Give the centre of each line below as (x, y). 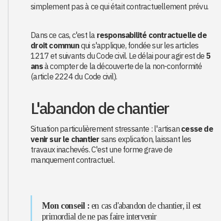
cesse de (197, 129)
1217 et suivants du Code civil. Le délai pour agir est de (118, 56)
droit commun (55, 45)
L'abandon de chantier (100, 108)
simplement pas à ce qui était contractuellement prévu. (120, 6)
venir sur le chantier (65, 139)
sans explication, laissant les (145, 139)
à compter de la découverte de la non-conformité (122, 66)
